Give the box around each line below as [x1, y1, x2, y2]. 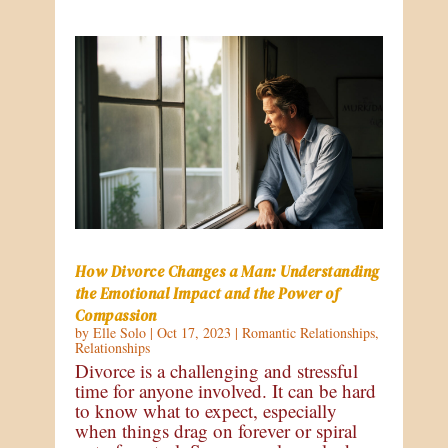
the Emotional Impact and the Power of [74, 283, 340, 305]
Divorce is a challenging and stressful [74, 358, 358, 384]
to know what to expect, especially [74, 398, 337, 424]
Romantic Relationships [241, 323, 375, 343]
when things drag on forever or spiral [74, 418, 357, 444]
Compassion [74, 305, 157, 327]
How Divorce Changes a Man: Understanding [74, 261, 380, 283]
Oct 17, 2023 [156, 323, 231, 343]
